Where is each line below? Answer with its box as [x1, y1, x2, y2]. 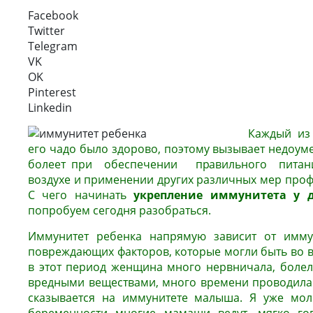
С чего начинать [28, 187, 134, 203]
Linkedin [28, 100, 72, 115]
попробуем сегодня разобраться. [28, 203, 211, 218]
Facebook [28, 8, 78, 23]
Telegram [28, 38, 78, 54]
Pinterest [28, 85, 76, 100]
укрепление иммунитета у [133, 187, 300, 203]
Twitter [28, 23, 65, 38]
